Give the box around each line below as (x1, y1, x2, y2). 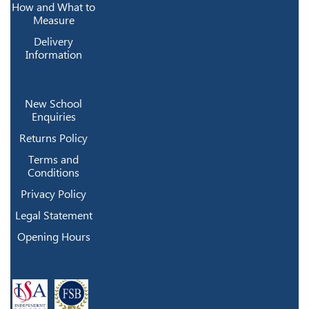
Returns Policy (19, 131, 88, 145)
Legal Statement (14, 208, 92, 222)
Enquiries (31, 110, 76, 123)
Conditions (28, 166, 80, 179)
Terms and (28, 152, 79, 166)
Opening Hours (17, 230, 90, 243)
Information (25, 48, 82, 61)
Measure (32, 13, 74, 27)
